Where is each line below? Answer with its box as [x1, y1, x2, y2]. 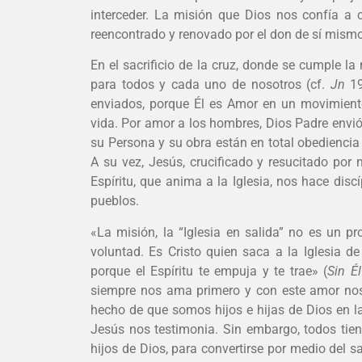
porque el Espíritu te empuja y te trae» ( [90, 263, 328, 279]
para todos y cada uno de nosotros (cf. [90, 77, 330, 93]
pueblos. [90, 193, 139, 209]
